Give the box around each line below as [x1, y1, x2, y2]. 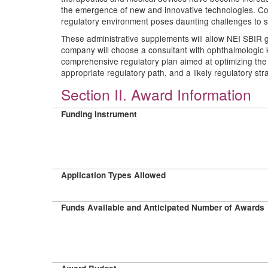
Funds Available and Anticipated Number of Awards [61, 202, 264, 213]
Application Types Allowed [61, 169, 166, 181]
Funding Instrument [61, 108, 137, 120]
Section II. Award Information [61, 84, 251, 105]
